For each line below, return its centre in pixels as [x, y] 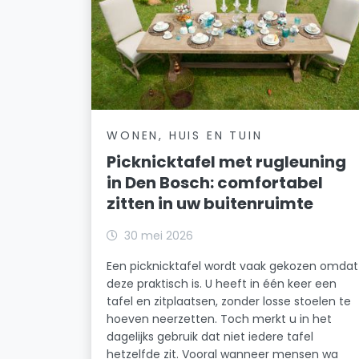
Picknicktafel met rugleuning [227, 161]
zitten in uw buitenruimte [210, 203]
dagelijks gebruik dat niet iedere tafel [210, 336]
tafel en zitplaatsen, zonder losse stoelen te [229, 301]
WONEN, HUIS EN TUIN [185, 135]
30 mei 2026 [159, 235]
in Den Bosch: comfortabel [215, 182]
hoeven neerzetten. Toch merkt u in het [220, 319]
